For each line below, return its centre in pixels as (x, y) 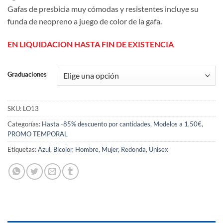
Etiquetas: (23, 150)
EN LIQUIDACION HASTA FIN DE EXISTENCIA (91, 44)
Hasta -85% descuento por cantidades (96, 124)
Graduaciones (27, 74)
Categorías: (25, 124)
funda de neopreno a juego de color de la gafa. (85, 21)
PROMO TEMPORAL (38, 134)
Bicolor (63, 150)
